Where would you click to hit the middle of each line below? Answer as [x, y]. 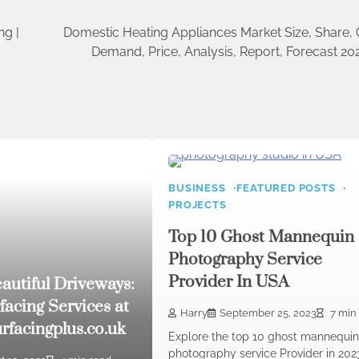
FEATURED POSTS [286, 188]
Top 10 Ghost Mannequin [262, 237]
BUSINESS [197, 188]
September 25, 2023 [268, 313]
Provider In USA [229, 282]
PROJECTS [198, 204]
